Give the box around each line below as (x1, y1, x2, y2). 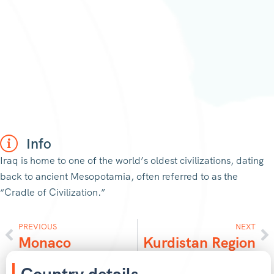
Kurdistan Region (143, 232, 256, 252)
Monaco (18, 232, 71, 252)
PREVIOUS (18, 221, 57, 232)
